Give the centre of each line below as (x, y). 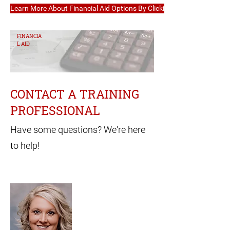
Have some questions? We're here (78, 130)
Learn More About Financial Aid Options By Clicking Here (100, 8)
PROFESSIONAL (55, 110)
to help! (25, 146)
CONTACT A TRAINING (75, 94)
